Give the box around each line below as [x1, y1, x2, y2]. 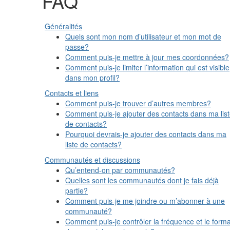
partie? [65, 185, 88, 196]
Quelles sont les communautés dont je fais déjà [65, 175, 219, 185]
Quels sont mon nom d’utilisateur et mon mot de [65, 31, 221, 42]
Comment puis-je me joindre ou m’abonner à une [65, 196, 225, 206]
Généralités [45, 21, 82, 31]
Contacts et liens [45, 88, 99, 98]
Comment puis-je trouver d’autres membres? [65, 98, 211, 108]
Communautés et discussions [45, 155, 140, 165]
